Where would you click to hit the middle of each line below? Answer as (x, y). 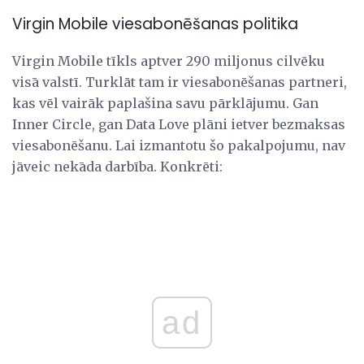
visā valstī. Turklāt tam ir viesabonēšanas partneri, (180, 82)
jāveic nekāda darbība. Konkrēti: (117, 167)
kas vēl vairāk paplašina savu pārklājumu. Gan (165, 104)
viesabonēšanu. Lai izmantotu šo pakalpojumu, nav (179, 146)
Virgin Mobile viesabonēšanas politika (155, 24)
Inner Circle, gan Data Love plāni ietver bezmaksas (179, 125)
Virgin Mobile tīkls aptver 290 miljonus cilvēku (169, 61)
